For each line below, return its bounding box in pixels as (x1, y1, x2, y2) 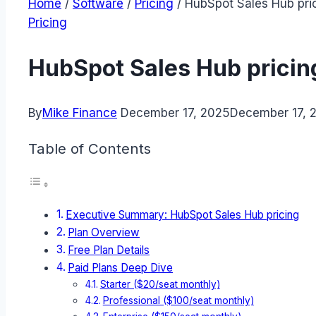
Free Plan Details (68, 243, 150, 257)
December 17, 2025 (121, 106, 230, 121)
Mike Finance (42, 106, 117, 121)
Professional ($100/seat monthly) (102, 295, 254, 307)
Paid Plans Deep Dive (68, 261, 174, 275)
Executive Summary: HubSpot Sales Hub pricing (66, 208, 300, 222)
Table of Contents (28, 139, 151, 157)
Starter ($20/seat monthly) (99, 279, 220, 291)
